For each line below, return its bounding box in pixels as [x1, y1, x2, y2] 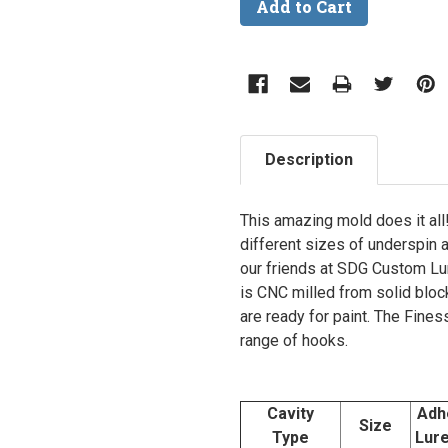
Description [265, 150, 353, 170]
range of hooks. [240, 331, 352, 351]
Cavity [267, 404, 314, 424]
